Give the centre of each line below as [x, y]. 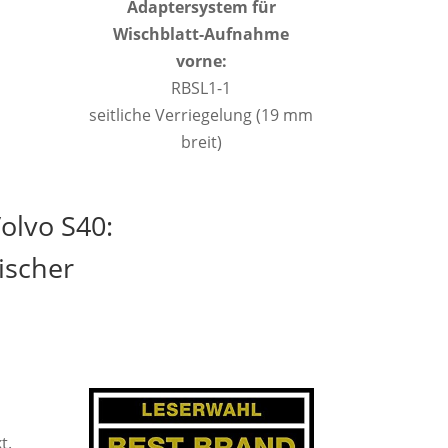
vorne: [201, 61]
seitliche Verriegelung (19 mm [201, 115]
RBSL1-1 [201, 88]
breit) [201, 142]
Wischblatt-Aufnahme [201, 34]
